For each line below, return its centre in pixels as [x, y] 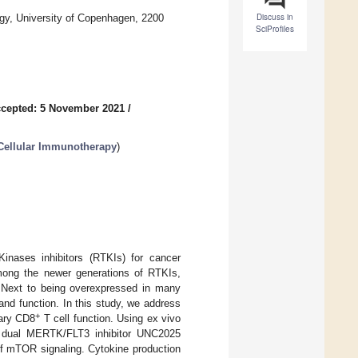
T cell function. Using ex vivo [110, 318]
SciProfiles [275, 29]
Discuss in [275, 17]
